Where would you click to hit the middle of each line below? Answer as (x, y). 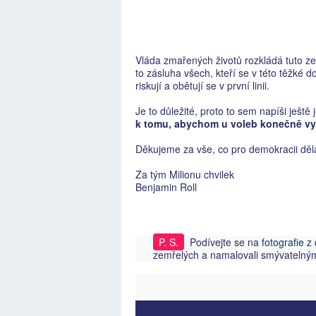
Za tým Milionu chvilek (185, 174)
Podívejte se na (226, 242)
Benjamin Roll (166, 187)
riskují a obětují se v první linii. (204, 85)
